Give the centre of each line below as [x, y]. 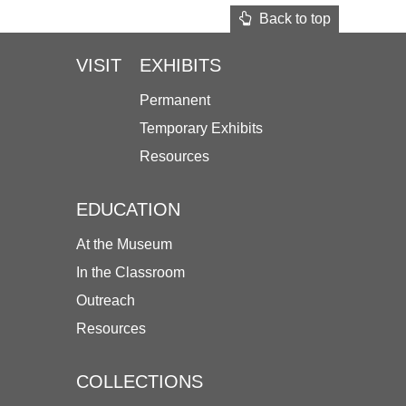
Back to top [291, 18]
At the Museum [124, 244]
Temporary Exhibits [201, 128]
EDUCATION [128, 209]
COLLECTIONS [140, 381]
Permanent [175, 100]
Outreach [106, 300]
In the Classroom [130, 272]
